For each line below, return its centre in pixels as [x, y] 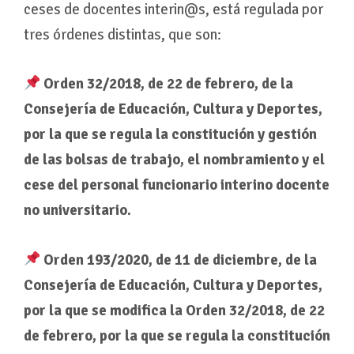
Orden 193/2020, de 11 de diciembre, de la [179, 259]
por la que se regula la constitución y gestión [170, 134]
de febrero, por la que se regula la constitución [177, 335]
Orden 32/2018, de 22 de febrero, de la [167, 84]
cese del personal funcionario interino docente [176, 185]
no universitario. [77, 210]
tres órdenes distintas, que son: [122, 34]
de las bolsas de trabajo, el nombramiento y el [174, 160]
